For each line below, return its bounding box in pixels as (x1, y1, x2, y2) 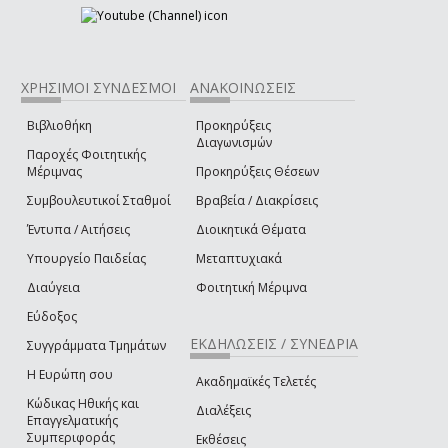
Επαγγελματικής (27, 412, 118, 430)
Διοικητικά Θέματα (196, 221, 306, 239)
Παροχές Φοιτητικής (27, 146, 146, 164)
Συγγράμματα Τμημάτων (27, 337, 166, 355)
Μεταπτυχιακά (196, 250, 282, 268)
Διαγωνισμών (196, 134, 272, 152)
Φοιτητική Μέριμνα (196, 279, 307, 297)
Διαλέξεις (196, 402, 251, 420)
